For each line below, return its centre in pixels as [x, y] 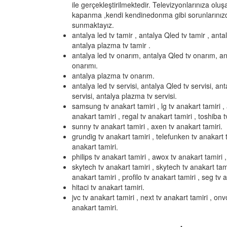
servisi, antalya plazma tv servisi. [124, 96]
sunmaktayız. [94, 25]
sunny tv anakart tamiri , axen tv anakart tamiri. [147, 126]
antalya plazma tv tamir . [111, 45]
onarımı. [85, 65]
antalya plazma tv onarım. [113, 75]
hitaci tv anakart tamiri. [108, 187]
